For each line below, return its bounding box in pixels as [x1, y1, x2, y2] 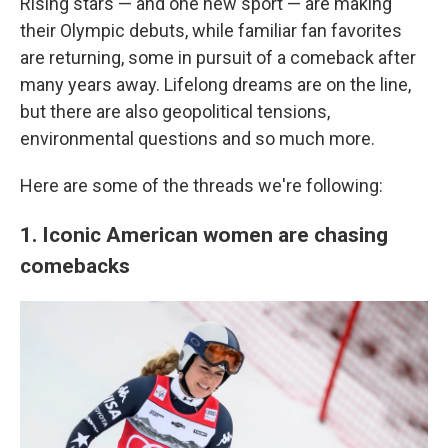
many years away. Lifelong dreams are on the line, [20, 74, 411, 95]
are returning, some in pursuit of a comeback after [20, 47, 416, 68]
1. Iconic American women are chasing [20, 222, 388, 247]
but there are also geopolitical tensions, [20, 101, 330, 122]
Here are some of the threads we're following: [20, 175, 383, 196]
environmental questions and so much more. [20, 128, 375, 149]
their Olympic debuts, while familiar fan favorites [20, 20, 402, 41]
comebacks [20, 253, 130, 278]
